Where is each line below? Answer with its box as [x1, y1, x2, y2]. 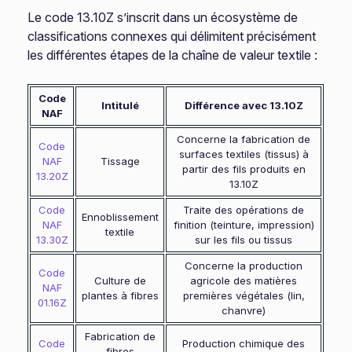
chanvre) [222, 304, 266, 317]
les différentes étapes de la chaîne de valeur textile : [27, 47, 318, 63]
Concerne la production [185, 259, 303, 272]
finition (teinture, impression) [173, 218, 314, 231]
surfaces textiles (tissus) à [178, 148, 309, 160]
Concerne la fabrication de [177, 133, 311, 145]
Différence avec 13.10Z [184, 99, 303, 112]
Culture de [93, 274, 146, 287]
